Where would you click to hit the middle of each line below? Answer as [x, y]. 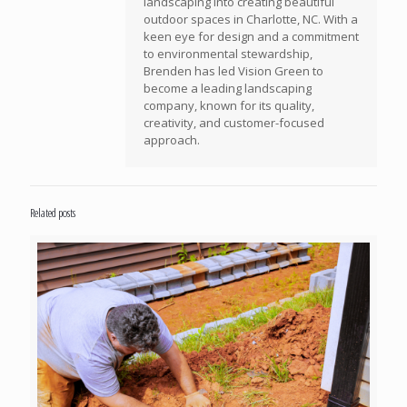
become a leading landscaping [228, 89]
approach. [172, 140]
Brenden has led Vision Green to [233, 71]
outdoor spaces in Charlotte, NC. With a [251, 20]
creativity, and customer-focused [234, 123]
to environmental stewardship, [228, 54]
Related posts [53, 213]
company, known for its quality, [229, 106]
